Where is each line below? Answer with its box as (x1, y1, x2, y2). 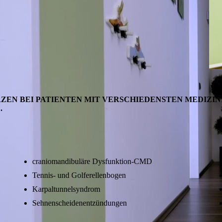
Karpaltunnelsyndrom (32, 184, 100, 193)
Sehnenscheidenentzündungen (32, 198, 127, 207)
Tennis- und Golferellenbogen (32, 170, 126, 179)
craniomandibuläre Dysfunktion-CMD (32, 157, 152, 166)
